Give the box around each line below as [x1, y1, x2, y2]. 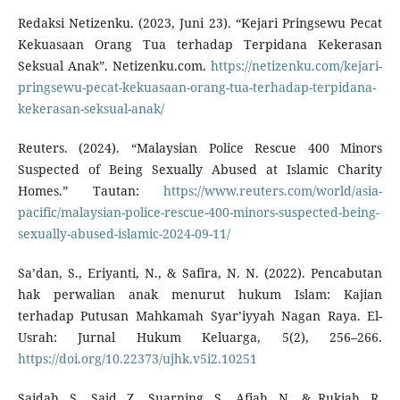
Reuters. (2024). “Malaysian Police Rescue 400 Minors [17, 139, 383, 157]
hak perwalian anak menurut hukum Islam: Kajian [17, 286, 383, 304]
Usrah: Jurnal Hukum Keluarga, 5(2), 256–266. [17, 329, 383, 346]
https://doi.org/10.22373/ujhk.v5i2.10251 [17, 350, 257, 368]
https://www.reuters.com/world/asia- [163, 182, 383, 200]
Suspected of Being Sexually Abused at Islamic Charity [17, 161, 383, 179]
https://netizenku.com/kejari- [211, 57, 383, 75]
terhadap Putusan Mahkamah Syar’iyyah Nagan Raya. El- [17, 307, 383, 325]
